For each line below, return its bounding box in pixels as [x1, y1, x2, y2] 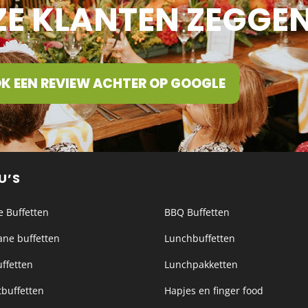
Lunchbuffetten [164, 232, 235, 245]
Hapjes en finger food [164, 284, 263, 297]
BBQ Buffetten [164, 206, 230, 219]
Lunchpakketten [164, 258, 238, 271]
